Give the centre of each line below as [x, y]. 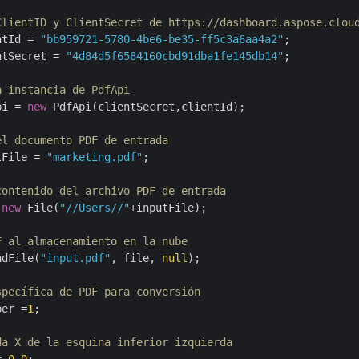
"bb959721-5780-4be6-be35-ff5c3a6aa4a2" [162, 39]
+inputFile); [168, 208]
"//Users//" [95, 208]
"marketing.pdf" [95, 157]
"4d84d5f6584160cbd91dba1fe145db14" [175, 56]
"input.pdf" [75, 258]
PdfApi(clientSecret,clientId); [146, 107]
